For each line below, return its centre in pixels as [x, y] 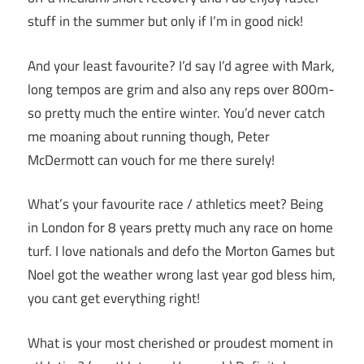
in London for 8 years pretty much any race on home [180, 228]
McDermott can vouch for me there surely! [151, 160]
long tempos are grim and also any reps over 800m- [181, 89]
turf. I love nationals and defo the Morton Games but [181, 251]
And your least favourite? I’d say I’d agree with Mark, [181, 65]
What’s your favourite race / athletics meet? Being [175, 204]
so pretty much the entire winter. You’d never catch [176, 113]
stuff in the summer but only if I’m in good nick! [165, 22]
